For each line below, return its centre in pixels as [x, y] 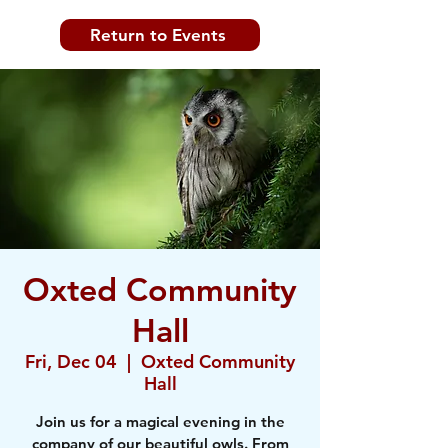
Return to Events [158, 35]
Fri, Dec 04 [71, 361]
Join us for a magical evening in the [160, 421]
